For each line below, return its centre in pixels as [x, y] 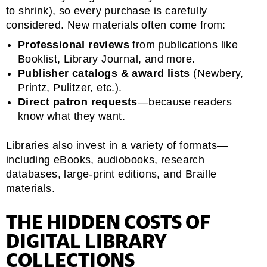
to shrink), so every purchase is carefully [107, 11]
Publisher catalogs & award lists [104, 74]
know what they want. [72, 117]
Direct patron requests [78, 102]
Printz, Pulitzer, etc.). [70, 88]
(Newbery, [217, 74]
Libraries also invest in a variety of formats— [117, 146]
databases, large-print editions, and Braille [111, 174]
